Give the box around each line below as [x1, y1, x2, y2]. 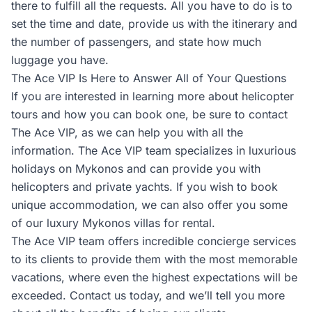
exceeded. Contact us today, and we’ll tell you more [11, 288, 285, 302]
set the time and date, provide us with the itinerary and [11, 17, 297, 31]
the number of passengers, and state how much [11, 35, 261, 49]
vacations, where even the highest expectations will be [11, 270, 297, 284]
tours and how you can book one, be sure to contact [11, 107, 288, 121]
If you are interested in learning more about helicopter [11, 89, 294, 103]
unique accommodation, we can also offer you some [11, 198, 288, 212]
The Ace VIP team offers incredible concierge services [11, 234, 296, 248]
